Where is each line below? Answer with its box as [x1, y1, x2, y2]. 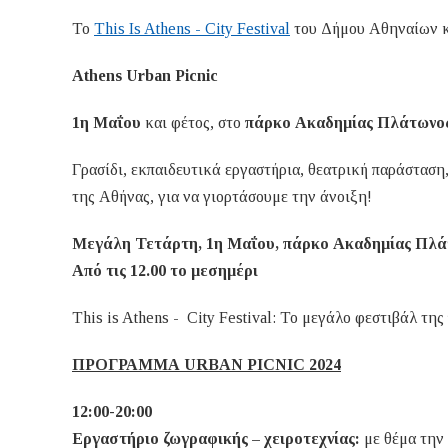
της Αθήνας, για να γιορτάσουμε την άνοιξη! [72, 188, 372, 206]
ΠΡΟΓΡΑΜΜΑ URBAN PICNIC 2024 [72, 356, 341, 374]
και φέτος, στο [141, 114, 245, 132]
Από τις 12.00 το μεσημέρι [72, 262, 258, 280]
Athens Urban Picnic [72, 67, 218, 85]
